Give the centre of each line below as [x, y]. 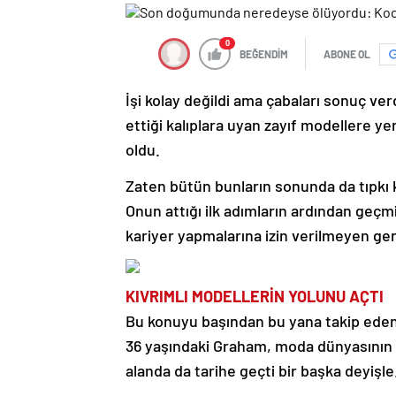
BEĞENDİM [264, 54]
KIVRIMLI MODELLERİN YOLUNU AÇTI [256, 297]
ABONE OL [347, 54]
